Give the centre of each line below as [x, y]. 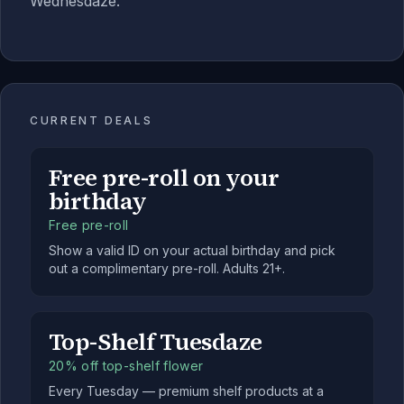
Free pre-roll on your [164, 178]
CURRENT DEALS [92, 120]
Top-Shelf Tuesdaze [156, 342]
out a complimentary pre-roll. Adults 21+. [167, 268]
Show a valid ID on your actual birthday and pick [192, 250]
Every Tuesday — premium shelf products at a [186, 391]
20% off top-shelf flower [126, 366]
